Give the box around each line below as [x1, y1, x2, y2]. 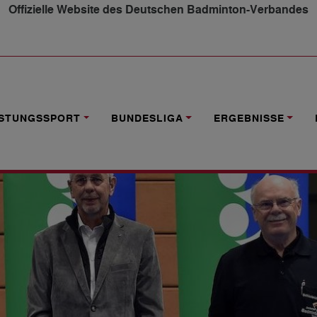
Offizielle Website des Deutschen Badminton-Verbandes [8, 3, 309, 18]
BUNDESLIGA [110, 113, 183, 125]
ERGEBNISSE [213, 113, 284, 125]
